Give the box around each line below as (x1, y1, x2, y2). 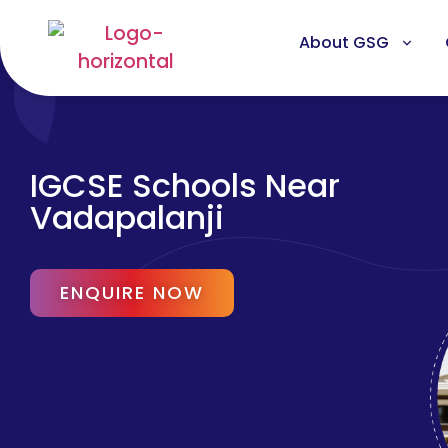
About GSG (298, 31, 389, 54)
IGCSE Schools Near (30, 163, 340, 208)
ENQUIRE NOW (60, 280, 204, 305)
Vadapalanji (30, 195, 224, 240)
